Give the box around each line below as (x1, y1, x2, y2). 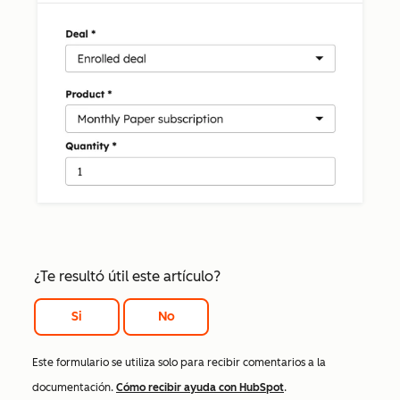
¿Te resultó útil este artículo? (34, 268, 221, 286)
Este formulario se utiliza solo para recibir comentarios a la (32, 356, 326, 370)
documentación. (32, 381, 116, 395)
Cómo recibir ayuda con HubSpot (116, 381, 284, 395)
